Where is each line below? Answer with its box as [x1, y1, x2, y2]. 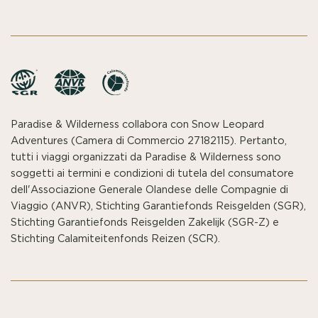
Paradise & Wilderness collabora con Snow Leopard [11, 119, 264, 130]
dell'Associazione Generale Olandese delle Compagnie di [11, 184, 288, 195]
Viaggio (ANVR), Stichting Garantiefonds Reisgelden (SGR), [11, 200, 306, 212]
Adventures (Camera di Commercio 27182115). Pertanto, [11, 135, 287, 146]
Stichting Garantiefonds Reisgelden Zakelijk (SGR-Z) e [11, 216, 279, 228]
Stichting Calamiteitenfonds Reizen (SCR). [11, 233, 220, 244]
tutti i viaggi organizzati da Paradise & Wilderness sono [11, 151, 281, 163]
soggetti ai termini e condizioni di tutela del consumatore [11, 168, 294, 179]
